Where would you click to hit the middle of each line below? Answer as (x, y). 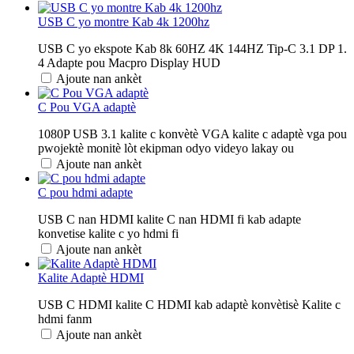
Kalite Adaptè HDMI (91, 277)
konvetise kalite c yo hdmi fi (108, 233)
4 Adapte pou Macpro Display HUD (129, 62)
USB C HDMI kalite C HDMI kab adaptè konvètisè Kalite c (189, 304)
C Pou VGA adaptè (87, 107)
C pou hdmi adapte (85, 192)
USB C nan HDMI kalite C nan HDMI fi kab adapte (169, 219)
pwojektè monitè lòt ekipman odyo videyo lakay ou (166, 148)
